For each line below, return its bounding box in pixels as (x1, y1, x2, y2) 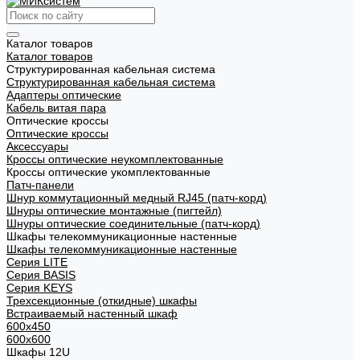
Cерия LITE (6, 256, 67, 268)
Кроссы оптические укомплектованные (6, 166, 211, 178)
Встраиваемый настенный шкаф (6, 307, 178, 320)
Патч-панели (6, 178, 74, 191)
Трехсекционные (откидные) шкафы (6, 294, 197, 307)
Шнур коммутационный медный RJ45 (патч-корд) (6, 191, 267, 204)
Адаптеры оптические (6, 88, 121, 101)
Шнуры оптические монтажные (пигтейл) (6, 204, 222, 217)
